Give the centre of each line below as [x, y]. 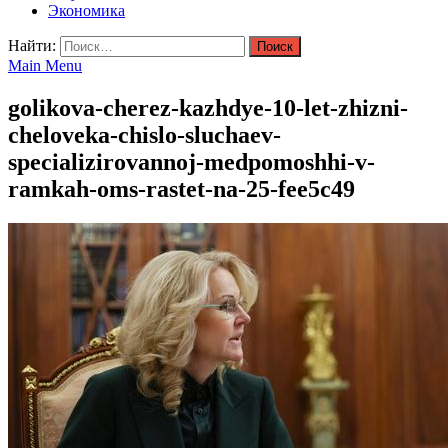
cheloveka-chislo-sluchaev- [144, 134]
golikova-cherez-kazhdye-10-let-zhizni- [208, 107]
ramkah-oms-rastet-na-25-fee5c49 [181, 188]
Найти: [32, 45]
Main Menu [45, 65]
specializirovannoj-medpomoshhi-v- [191, 161]
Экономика [86, 10]
